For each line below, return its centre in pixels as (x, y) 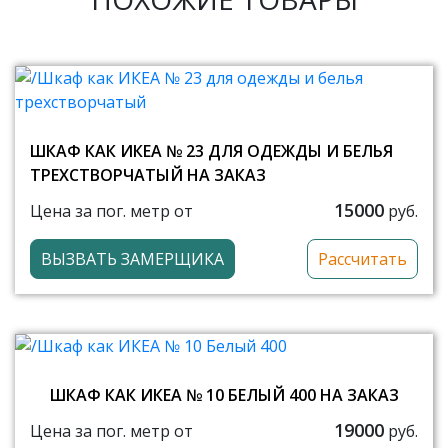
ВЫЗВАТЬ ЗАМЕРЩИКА (132, 259)
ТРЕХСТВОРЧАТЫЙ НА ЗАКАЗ (148, 175)
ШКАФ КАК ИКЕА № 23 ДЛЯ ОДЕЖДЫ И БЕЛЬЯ (211, 151)
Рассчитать (362, 259)
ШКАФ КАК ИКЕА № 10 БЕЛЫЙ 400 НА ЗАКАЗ (224, 395)
